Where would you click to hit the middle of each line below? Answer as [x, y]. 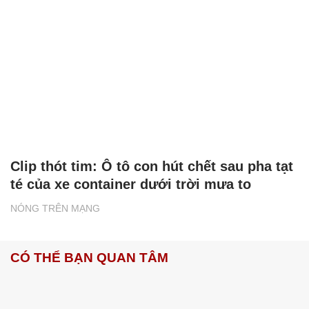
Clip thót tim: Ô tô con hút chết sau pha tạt [152, 166]
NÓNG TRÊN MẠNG [55, 208]
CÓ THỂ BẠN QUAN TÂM [89, 257]
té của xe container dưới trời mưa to [131, 184]
